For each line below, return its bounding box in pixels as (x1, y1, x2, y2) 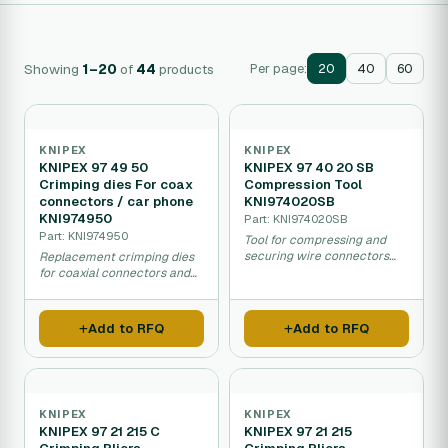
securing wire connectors (244, 248, 389, 264)
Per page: (250, 60, 307, 77)
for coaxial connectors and (39, 265, 190, 281)
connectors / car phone (39, 193, 193, 210)
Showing (24, 59, 82, 78)
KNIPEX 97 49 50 (39, 159, 148, 176)
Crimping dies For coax (39, 176, 193, 193)
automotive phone (39, 281, 142, 297)
